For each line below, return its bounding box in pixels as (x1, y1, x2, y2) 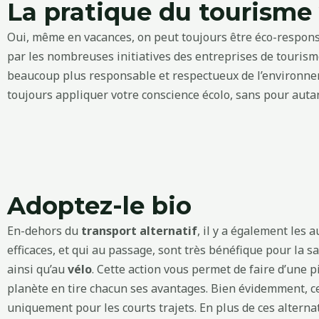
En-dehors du (7, 223, 81, 239)
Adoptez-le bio (7, 191, 192, 221)
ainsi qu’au (7, 261, 68, 278)
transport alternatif (81, 223, 197, 239)
